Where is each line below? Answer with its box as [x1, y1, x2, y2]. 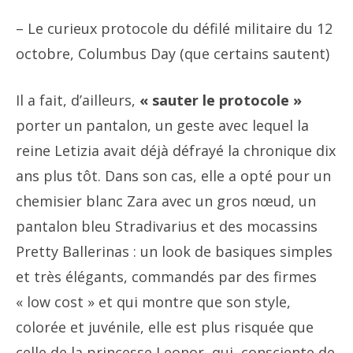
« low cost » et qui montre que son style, [16, 292, 291, 312]
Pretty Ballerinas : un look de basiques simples [16, 242, 333, 262]
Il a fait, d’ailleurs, [16, 91, 139, 110]
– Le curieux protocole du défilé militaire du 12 [16, 19, 333, 39]
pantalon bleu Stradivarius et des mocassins [16, 217, 318, 236]
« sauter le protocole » [139, 91, 302, 110]
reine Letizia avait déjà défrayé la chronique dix [16, 141, 336, 161]
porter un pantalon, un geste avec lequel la [16, 116, 309, 136]
